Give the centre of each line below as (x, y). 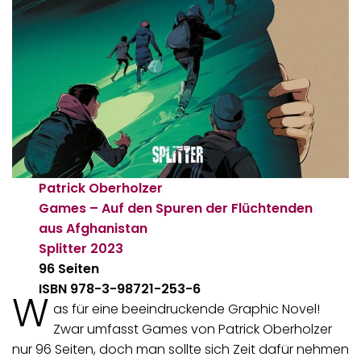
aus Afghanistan (93, 228)
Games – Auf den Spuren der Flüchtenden (176, 208)
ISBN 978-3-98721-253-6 (120, 288)
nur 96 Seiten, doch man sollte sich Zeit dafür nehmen (180, 349)
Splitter (63, 248)
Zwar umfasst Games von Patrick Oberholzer (192, 329)
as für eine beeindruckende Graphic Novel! (186, 309)
